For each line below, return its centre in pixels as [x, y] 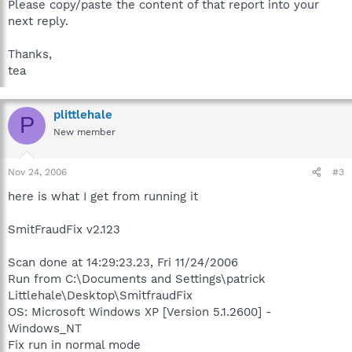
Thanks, [30, 54]
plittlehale [83, 114]
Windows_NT [45, 328]
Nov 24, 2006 [37, 172]
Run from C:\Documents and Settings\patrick [137, 279]
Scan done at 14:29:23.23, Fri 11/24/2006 [123, 262]
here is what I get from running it [103, 196]
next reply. [38, 21]
